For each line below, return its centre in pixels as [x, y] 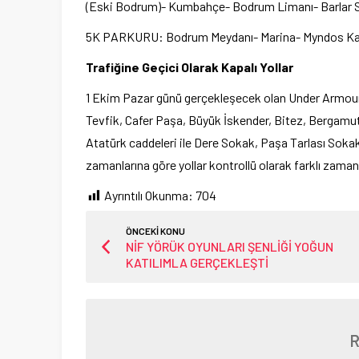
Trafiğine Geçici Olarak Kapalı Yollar [190, 67]
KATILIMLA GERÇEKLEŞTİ [197, 263]
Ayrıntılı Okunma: [149, 196]
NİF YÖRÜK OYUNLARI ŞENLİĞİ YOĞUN [230, 247]
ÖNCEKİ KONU [155, 231]
